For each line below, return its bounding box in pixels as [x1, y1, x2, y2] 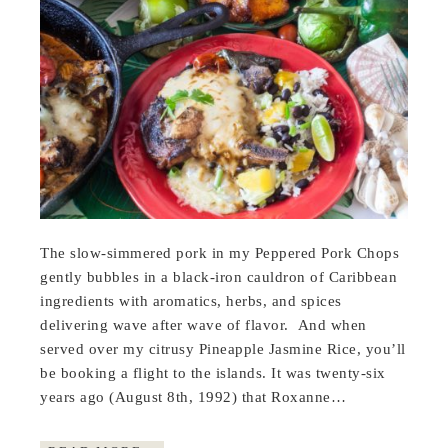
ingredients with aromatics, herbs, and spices [40, 293, 342, 310]
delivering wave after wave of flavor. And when [40, 317, 367, 334]
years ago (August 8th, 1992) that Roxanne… [40, 389, 351, 406]
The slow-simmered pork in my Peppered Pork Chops [40, 245, 400, 262]
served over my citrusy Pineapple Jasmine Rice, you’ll [40, 341, 406, 358]
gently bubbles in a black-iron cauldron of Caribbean [40, 269, 398, 286]
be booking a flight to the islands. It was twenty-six [40, 365, 386, 382]
